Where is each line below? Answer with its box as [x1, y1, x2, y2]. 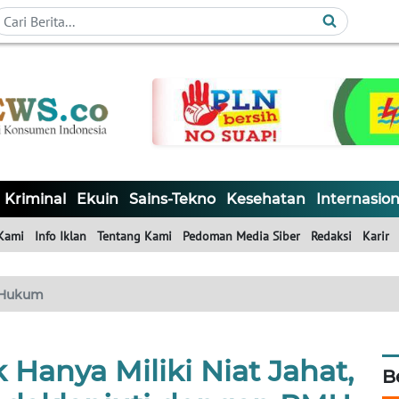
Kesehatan [226, 191, 305, 208]
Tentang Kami [97, 228, 172, 245]
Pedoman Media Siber [183, 228, 300, 245]
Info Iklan [35, 228, 86, 245]
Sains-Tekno [129, 191, 216, 208]
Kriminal [4, 191, 66, 208]
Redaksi [311, 228, 352, 245]
